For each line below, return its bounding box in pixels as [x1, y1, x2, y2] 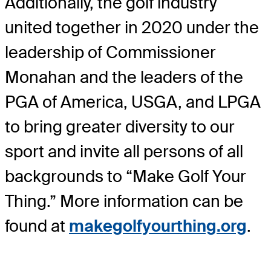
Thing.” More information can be [5, 191, 243, 212]
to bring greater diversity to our [5, 116, 235, 138]
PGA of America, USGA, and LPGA [5, 91, 261, 113]
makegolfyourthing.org [69, 215, 247, 237]
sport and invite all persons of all [5, 141, 243, 163]
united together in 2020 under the [5, 17, 259, 39]
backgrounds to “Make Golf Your [5, 166, 246, 188]
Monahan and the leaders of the [5, 67, 243, 88]
